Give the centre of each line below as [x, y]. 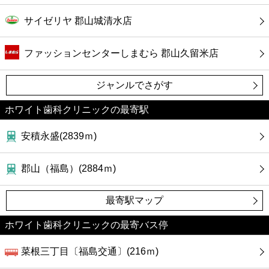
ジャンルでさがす [134, 85]
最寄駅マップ [134, 201]
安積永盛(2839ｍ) [59, 136]
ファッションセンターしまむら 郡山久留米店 [121, 53]
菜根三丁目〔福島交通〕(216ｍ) [90, 251]
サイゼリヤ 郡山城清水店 [78, 20]
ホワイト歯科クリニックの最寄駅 [77, 110]
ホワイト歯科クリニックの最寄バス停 [86, 225]
